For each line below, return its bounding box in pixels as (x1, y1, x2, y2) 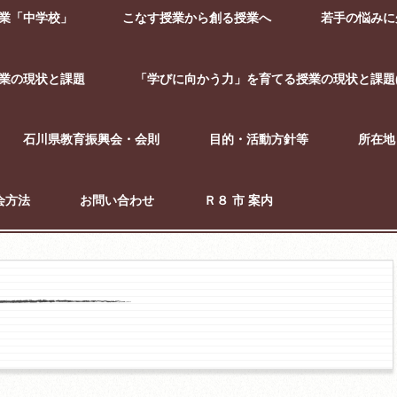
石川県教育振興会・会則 (23, 132, 160, 147)
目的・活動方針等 (209, 132, 308, 147)
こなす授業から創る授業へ (122, 11, 271, 26)
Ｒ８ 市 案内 (204, 192, 273, 207)
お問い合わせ (80, 192, 154, 207)
